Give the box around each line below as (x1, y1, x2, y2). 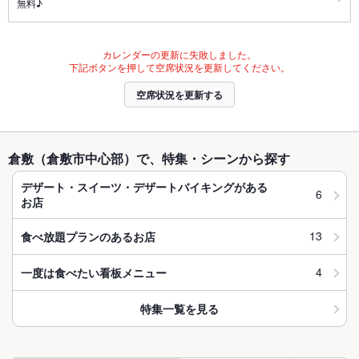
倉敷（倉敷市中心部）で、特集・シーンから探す (8, 149, 290, 168)
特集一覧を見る (140, 300, 219, 317)
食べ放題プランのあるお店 (21, 228, 155, 244)
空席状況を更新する (136, 87, 223, 103)
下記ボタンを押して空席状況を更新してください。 (69, 60, 290, 75)
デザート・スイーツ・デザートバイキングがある (21, 179, 268, 196)
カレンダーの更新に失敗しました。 (103, 47, 256, 62)
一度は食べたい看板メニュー (21, 264, 167, 280)
